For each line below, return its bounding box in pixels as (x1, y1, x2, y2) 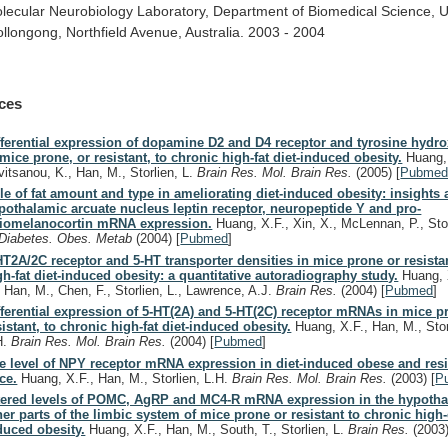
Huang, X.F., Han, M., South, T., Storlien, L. (85, 422, 349, 438)
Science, (381, 3, 436, 20)
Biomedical (308, 3, 378, 20)
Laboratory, (137, 3, 210, 20)
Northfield (66, 24, 128, 41)
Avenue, (130, 24, 183, 41)
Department (213, 3, 289, 20)
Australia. (185, 24, 245, 41)
